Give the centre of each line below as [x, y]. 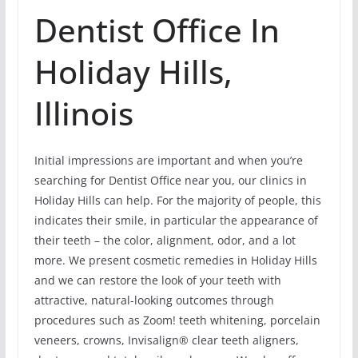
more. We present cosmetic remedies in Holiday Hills [175, 261]
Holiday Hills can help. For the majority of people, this [177, 201]
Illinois [84, 113]
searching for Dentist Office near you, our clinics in [170, 181]
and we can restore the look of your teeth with [157, 280]
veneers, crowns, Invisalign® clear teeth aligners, [166, 340]
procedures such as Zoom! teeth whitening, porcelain [177, 320]
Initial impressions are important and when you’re [168, 161]
